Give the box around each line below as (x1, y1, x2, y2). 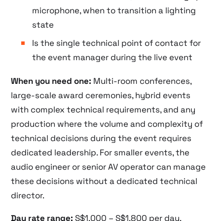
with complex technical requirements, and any (11, 104, 196, 115)
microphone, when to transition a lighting (32, 5, 196, 16)
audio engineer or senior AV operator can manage (11, 161, 206, 172)
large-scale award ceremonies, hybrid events (11, 89, 191, 101)
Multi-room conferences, (91, 75, 192, 86)
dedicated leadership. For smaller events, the (11, 147, 190, 158)
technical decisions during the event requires (11, 132, 192, 144)
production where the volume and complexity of (11, 118, 203, 129)
